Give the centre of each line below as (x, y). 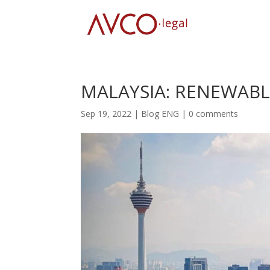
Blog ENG (160, 114)
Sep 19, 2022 (106, 114)
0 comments (214, 114)
